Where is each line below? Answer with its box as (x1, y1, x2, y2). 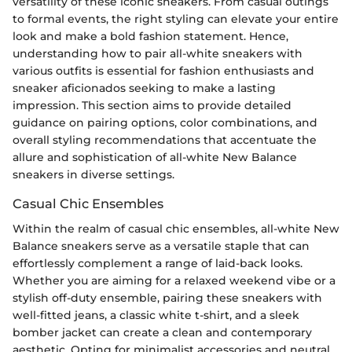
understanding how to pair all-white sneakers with (13, 46, 302, 60)
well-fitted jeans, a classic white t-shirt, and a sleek (13, 308, 299, 323)
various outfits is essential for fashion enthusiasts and (13, 64, 314, 78)
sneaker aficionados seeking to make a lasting (13, 81, 276, 95)
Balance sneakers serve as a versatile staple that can (13, 239, 310, 254)
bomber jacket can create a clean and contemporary (13, 325, 312, 340)
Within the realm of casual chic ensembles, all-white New (13, 222, 339, 236)
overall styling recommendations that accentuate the (13, 133, 317, 147)
